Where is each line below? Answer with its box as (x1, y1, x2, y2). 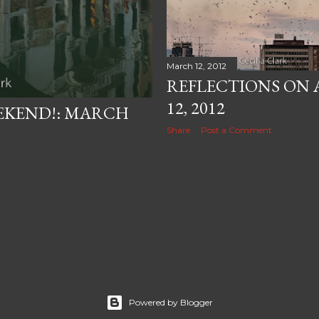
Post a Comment (201, 125, 272, 136)
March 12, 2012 (167, 61, 226, 72)
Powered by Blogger (129, 297, 213, 308)
